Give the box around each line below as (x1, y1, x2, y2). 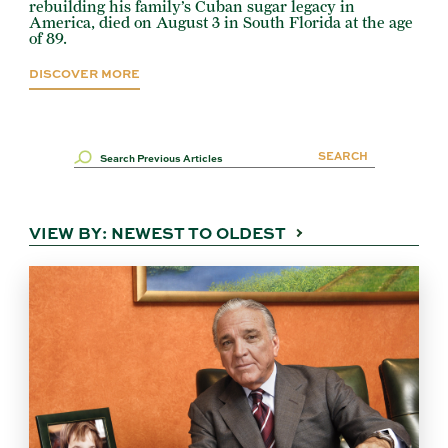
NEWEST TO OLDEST (111, 221, 287, 245)
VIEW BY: (29, 221, 112, 245)
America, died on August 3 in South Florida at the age (29, 13, 414, 33)
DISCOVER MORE (29, 64, 141, 83)
